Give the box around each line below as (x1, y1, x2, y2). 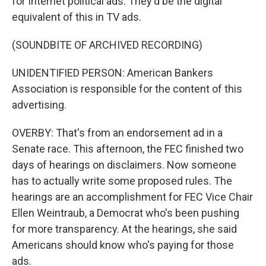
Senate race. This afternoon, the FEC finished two (12, 142, 243, 156)
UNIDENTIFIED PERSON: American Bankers (12, 66, 213, 80)
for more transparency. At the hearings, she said (12, 223, 237, 236)
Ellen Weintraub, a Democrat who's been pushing (12, 207, 239, 220)
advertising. (12, 99, 66, 112)
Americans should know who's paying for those (12, 239, 234, 252)
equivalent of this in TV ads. (12, 11, 141, 24)
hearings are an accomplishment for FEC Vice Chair (12, 191, 253, 204)
